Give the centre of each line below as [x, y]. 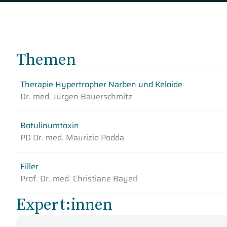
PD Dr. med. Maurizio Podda [72, 138]
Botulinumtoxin [50, 125]
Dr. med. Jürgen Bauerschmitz [76, 97]
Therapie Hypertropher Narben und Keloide [101, 84]
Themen [46, 59]
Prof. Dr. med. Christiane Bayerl [79, 179]
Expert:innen [64, 204]
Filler [29, 166]
